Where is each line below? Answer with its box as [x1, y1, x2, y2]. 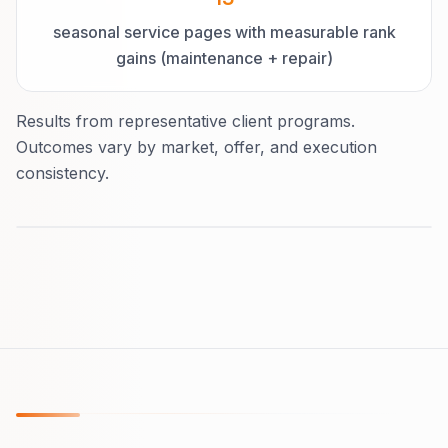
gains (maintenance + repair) [115, 47, 333, 68]
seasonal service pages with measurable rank [52, 21, 396, 42]
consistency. [16, 162, 109, 183]
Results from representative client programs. [16, 110, 355, 131]
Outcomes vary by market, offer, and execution [16, 136, 377, 157]
